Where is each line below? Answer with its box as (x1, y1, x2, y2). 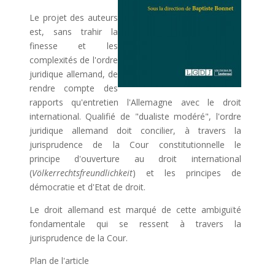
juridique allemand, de (29, 68, 118, 80)
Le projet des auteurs (29, 12, 118, 23)
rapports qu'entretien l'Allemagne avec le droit (29, 96, 242, 108)
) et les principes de (132, 167, 242, 179)
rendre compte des (29, 82, 118, 94)
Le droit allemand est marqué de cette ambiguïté (29, 204, 242, 215)
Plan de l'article (29, 255, 89, 266)
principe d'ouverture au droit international (29, 153, 242, 165)
